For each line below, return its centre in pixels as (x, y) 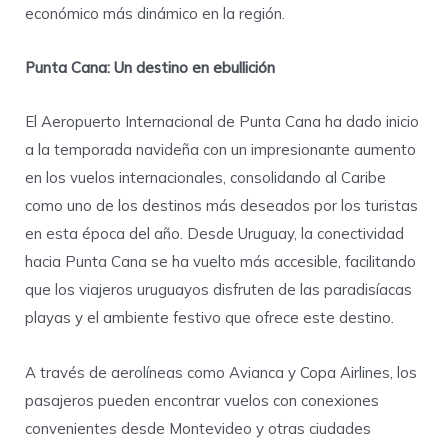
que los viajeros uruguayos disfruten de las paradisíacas (218, 290)
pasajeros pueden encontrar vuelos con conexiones (202, 400)
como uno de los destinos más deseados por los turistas (221, 206)
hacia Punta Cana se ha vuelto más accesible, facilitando (220, 262)
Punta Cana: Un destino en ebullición (150, 68)
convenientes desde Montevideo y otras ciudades (198, 428)
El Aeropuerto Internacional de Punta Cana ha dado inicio (222, 122)
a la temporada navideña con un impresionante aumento (220, 150)
